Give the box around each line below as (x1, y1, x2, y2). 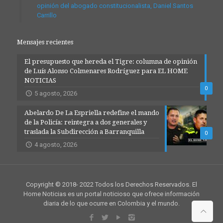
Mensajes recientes (16, 38, 73, 46)
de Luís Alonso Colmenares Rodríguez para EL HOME (24, 67, 188, 75)
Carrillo (36, 11, 57, 19)
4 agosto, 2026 (34, 141, 77, 149)
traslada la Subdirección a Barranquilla (24, 128, 144, 136)
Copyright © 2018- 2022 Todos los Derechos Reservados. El (26, 181, 197, 189)
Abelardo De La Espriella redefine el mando (24, 109, 159, 117)
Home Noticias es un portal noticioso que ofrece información (23, 190, 200, 198)
